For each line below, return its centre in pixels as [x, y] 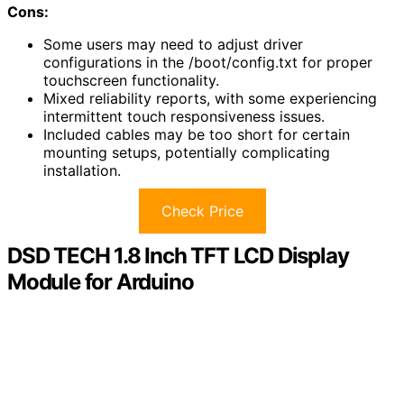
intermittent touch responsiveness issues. [184, 117]
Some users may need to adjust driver [173, 45]
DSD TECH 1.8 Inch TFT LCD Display [178, 256]
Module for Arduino [101, 282]
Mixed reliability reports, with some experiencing [210, 99]
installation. [82, 171]
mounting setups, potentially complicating [187, 153]
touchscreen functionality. [131, 81]
